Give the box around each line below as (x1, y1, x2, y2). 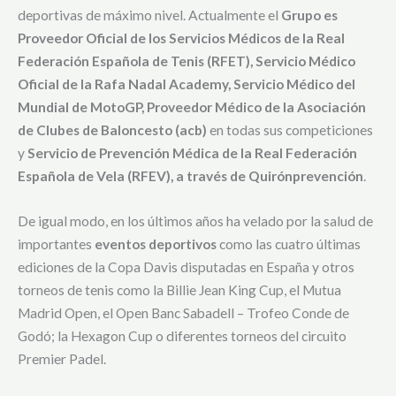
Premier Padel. (18, 350, 106, 367)
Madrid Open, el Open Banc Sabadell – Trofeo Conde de (18, 304, 349, 321)
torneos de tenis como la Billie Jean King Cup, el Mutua (18, 281, 341, 298)
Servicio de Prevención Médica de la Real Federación (27, 144, 357, 161)
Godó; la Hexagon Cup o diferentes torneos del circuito (18, 327, 346, 344)
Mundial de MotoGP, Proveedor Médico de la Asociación (18, 98, 366, 115)
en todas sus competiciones (209, 121, 373, 138)
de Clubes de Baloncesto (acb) (18, 121, 209, 138)
